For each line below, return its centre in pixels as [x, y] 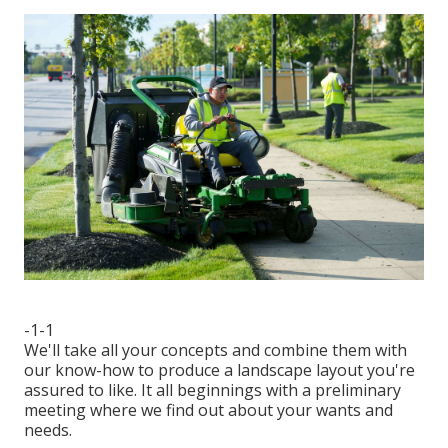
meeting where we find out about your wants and [208, 410]
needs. [48, 430]
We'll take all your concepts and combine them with [215, 350]
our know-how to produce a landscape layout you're [219, 370]
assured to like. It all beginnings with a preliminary [212, 390]
